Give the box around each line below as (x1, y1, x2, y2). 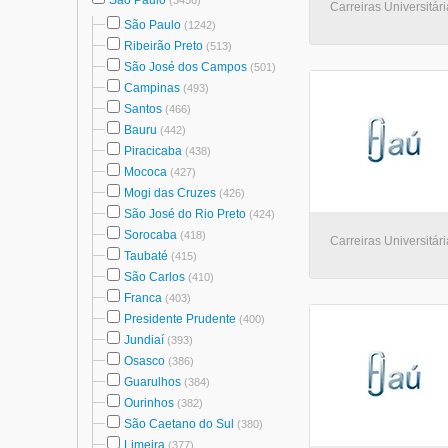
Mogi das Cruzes (124, 186, 216, 200)
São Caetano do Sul (124, 417, 234, 431)
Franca (124, 291, 162, 305)
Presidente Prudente (124, 312, 236, 326)
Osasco (124, 354, 165, 368)
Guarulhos (124, 375, 181, 389)
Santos (124, 102, 162, 116)
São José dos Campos (124, 60, 247, 74)
